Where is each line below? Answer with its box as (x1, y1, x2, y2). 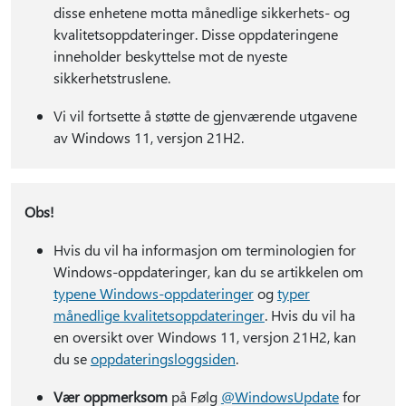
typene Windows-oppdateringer (53, 284, 254, 303)
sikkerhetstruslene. (53, 68, 170, 87)
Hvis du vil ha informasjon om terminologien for (53, 240, 356, 259)
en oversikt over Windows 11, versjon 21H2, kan (53, 327, 356, 346)
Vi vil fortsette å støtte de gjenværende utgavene (53, 106, 357, 125)
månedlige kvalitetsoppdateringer (53, 305, 265, 324)
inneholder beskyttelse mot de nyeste (53, 46, 287, 65)
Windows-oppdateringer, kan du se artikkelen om (53, 262, 363, 281)
